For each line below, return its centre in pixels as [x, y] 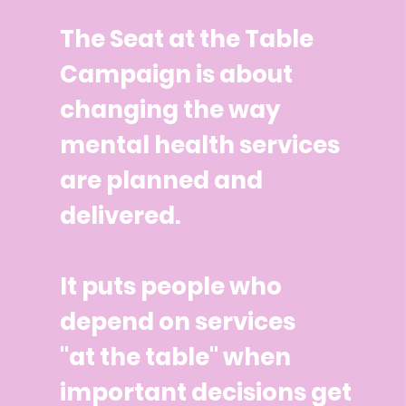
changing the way [170, 110]
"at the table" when [176, 357]
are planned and [162, 180]
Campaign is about [177, 74]
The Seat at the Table [187, 39]
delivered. [121, 216]
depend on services [178, 322]
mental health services [200, 145]
